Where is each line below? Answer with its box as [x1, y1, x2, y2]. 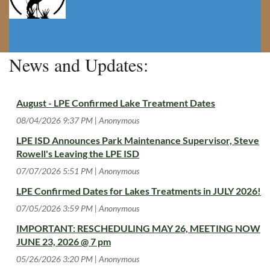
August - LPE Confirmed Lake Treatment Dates [16, 97, 215, 109]
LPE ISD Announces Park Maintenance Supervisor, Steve [16, 134, 259, 146]
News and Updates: [9, 52, 154, 77]
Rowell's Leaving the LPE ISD [16, 148, 139, 160]
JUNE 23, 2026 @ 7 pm [16, 236, 111, 248]
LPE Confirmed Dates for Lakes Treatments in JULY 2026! [16, 185, 261, 197]
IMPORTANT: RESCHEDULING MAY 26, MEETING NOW [16, 222, 260, 234]
